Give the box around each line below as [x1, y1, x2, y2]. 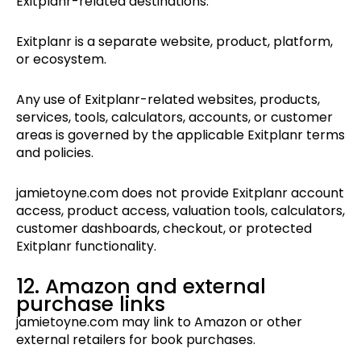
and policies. [16, 143, 93, 163]
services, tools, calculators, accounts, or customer [16, 108, 333, 127]
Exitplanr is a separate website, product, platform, [16, 32, 333, 52]
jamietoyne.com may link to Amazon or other [16, 313, 302, 332]
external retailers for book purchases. [16, 330, 255, 350]
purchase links [16, 290, 165, 319]
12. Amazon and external [16, 272, 266, 301]
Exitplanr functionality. [16, 237, 156, 256]
